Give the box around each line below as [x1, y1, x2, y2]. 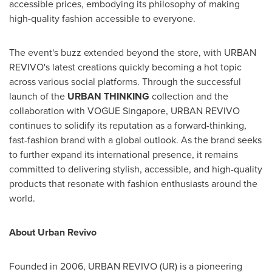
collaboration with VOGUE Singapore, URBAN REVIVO [9, 103, 240, 118]
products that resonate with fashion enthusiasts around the [9, 176, 257, 191]
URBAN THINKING [67, 89, 149, 103]
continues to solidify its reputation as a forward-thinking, [9, 118, 246, 132]
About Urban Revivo [9, 225, 97, 239]
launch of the [9, 89, 67, 103]
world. [9, 191, 35, 205]
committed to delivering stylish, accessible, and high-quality [9, 161, 262, 176]
